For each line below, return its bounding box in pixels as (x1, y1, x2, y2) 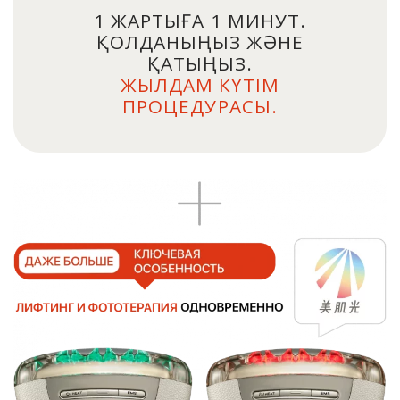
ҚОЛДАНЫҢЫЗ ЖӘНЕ (96, 29, 304, 55)
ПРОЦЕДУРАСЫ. (122, 94, 278, 120)
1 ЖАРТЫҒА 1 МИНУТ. (94, 8, 306, 34)
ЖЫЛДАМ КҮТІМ (120, 72, 280, 98)
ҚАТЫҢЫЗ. (146, 51, 254, 77)
